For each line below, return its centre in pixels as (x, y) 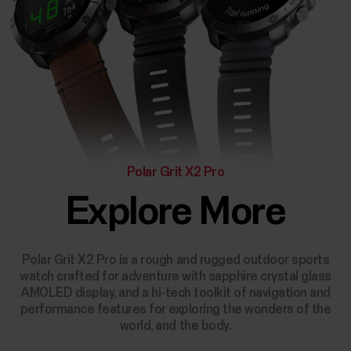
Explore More (175, 212)
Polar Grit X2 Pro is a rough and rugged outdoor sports (175, 260)
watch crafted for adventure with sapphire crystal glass (175, 277)
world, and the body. (175, 326)
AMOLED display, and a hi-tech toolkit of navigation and (175, 293)
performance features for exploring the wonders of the (175, 309)
